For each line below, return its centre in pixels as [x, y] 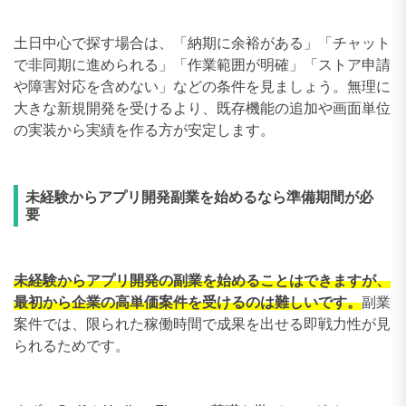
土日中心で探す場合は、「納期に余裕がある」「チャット [202, 43]
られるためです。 [72, 345]
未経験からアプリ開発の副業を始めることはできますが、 [202, 280]
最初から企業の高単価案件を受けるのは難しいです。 [188, 302]
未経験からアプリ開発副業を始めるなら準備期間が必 [199, 197]
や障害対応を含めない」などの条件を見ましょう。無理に [202, 86]
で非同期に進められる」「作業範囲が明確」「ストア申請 [202, 64]
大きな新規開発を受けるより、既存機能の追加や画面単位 [202, 108]
